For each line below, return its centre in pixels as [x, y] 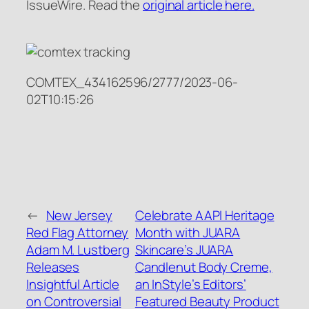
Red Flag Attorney [78, 232]
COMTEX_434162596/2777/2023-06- [132, 82]
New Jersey [79, 215]
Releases [53, 267]
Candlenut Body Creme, [203, 267]
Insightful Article [73, 284]
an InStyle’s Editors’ [190, 284]
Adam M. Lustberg [78, 249]
